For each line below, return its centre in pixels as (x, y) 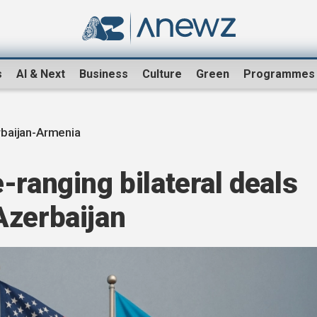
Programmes (279, 74)
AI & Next (41, 74)
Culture (162, 74)
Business (104, 74)
